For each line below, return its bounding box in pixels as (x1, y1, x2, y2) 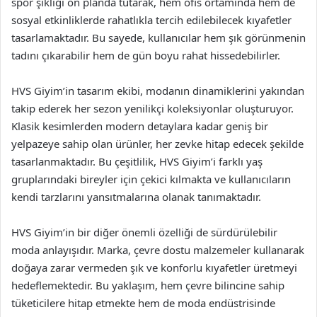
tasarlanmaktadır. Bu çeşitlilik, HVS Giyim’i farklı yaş (11, 154, 263, 168)
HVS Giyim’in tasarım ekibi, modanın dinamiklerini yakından (11, 83, 304, 98)
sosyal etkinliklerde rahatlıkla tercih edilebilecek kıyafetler (11, 12, 292, 27)
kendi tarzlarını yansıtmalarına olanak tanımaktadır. (11, 189, 261, 204)
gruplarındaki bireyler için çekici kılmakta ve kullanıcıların (11, 171, 291, 186)
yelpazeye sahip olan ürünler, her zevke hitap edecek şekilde (11, 136, 304, 151)
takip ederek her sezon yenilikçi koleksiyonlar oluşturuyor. (11, 100, 294, 115)
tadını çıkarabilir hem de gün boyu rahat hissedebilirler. (11, 47, 280, 62)
